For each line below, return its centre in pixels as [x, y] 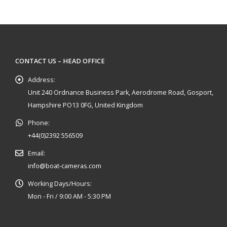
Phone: [39, 123]
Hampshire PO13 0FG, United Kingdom [85, 105]
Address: [42, 80]
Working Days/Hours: [60, 183]
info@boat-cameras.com [65, 166]
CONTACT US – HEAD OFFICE [60, 61]
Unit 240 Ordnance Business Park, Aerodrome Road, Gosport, [121, 92]
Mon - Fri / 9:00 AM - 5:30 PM [69, 196]
